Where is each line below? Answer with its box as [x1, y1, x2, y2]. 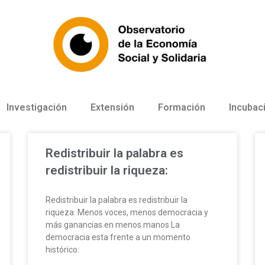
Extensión [91, 101, 134, 113]
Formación [158, 101, 205, 113]
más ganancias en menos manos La [46, 219, 180, 230]
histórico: [46, 244, 80, 254]
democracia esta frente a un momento [46, 232, 191, 242]
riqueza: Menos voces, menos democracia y [46, 207, 209, 217]
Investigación [7, 101, 67, 113]
